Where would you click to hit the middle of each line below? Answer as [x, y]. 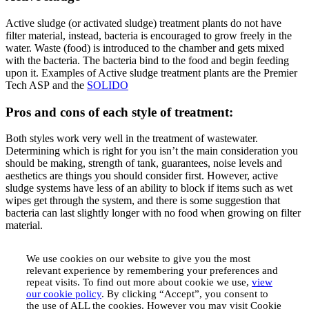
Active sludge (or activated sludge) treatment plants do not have [143, 23]
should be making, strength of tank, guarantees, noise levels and [144, 163]
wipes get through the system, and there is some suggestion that [143, 201]
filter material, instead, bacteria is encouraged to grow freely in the [149, 35]
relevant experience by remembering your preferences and [152, 271]
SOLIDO [108, 85]
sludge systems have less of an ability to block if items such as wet [149, 188]
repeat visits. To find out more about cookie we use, [139, 282]
